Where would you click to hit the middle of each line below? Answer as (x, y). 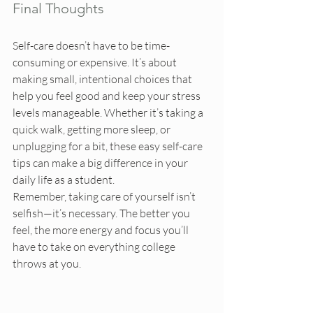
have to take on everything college (95, 247)
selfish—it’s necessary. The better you (102, 213)
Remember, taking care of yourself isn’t (105, 197)
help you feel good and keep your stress (108, 96)
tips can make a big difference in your (101, 163)
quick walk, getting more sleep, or (93, 130)
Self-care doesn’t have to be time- (91, 46)
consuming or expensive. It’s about (96, 63)
